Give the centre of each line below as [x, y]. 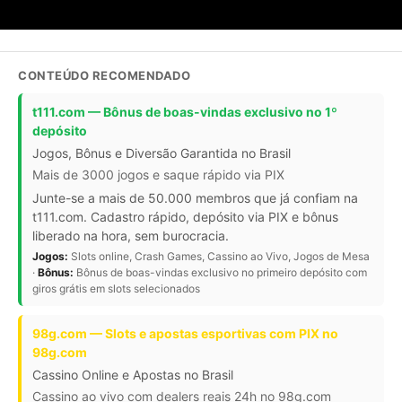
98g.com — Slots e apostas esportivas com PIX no [185, 334]
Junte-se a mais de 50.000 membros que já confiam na [195, 198]
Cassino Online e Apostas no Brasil [133, 375]
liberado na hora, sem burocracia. [131, 236]
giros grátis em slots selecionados [116, 289]
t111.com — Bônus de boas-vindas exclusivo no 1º [185, 112]
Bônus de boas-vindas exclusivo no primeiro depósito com [220, 273]
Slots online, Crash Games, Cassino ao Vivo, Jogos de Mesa [219, 257]
